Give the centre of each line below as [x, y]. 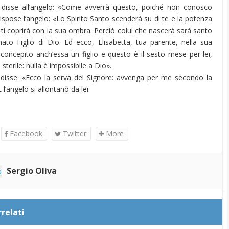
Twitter [73, 133]
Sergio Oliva [31, 171]
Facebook [25, 133]
